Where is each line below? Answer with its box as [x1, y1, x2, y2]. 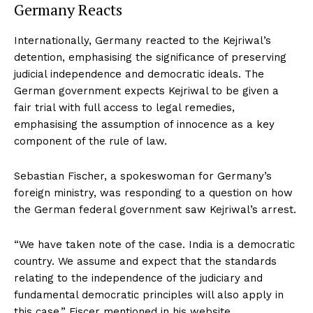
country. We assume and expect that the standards [14, 254, 277, 268]
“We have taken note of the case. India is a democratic [14, 238, 295, 251]
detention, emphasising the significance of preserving [14, 50, 286, 64]
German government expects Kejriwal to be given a [14, 84, 279, 97]
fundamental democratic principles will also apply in [14, 288, 284, 301]
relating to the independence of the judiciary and [14, 271, 263, 284]
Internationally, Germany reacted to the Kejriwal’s [14, 34, 271, 47]
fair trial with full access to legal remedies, [14, 101, 235, 114]
